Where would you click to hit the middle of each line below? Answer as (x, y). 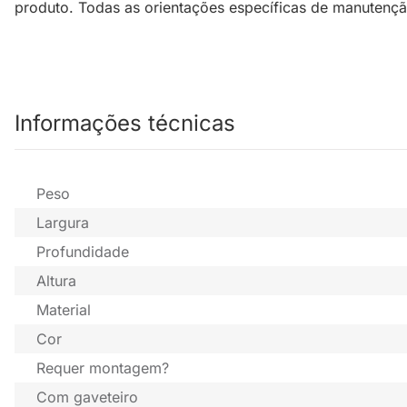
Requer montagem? (103, 368)
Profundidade (83, 252)
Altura (56, 281)
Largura (63, 223)
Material (64, 310)
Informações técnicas (125, 124)
